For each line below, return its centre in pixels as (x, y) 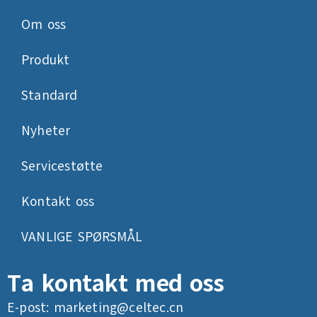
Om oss (44, 25)
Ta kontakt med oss (116, 283)
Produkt (46, 60)
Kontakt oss (58, 202)
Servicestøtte (62, 166)
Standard (50, 96)
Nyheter (46, 131)
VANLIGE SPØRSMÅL (82, 237)
